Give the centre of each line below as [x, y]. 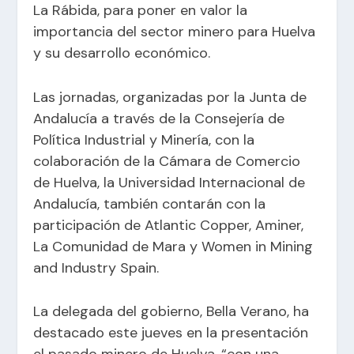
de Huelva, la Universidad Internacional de [169, 182]
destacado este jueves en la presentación [171, 333]
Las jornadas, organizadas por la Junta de [170, 97]
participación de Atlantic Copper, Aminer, [169, 225]
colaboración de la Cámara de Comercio [167, 161]
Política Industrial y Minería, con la [144, 139]
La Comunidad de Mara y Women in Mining [173, 246]
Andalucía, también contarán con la [150, 203]
